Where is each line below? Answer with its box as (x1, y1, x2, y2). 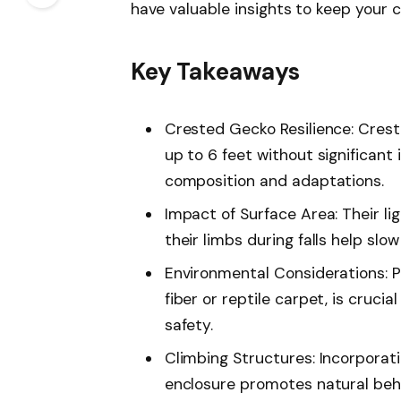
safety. (164, 314, 214, 335)
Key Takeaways (130, 55, 300, 87)
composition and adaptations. (164, 171, 385, 192)
